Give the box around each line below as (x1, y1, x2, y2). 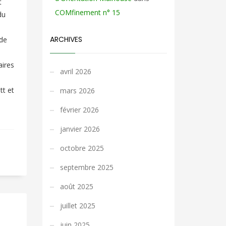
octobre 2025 (60, 143, 104, 153)
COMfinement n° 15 (54, 8, 120, 17)
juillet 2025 (60, 201, 95, 210)
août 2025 (60, 182, 93, 191)
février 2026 (60, 105, 99, 115)
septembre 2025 (60, 162, 114, 172)
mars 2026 (60, 86, 95, 95)
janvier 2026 (60, 124, 100, 134)
